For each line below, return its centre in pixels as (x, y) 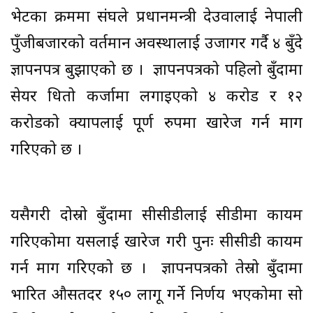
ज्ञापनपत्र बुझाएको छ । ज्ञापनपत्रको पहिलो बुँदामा (156, 71)
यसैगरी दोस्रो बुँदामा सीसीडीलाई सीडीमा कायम (156, 216)
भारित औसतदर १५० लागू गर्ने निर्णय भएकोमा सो (156, 296)
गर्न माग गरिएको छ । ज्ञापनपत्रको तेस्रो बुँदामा (156, 269)
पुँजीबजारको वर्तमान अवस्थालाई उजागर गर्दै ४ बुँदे (156, 44)
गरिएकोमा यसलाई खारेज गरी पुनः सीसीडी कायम (156, 242)
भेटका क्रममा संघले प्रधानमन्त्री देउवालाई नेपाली (156, 17)
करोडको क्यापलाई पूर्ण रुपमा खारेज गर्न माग (156, 124)
